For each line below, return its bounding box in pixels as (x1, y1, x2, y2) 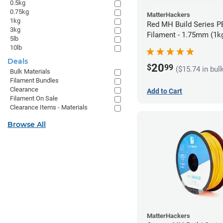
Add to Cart (147, 87, 182, 95)
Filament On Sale (10, 95, 58, 102)
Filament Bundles (10, 77, 59, 84)
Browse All (7, 120, 46, 129)
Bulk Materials (10, 68, 50, 75)
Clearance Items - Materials (10, 104, 88, 111)
